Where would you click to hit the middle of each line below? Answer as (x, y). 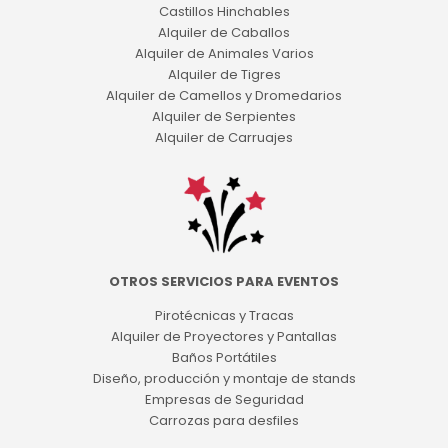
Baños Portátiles (224, 357)
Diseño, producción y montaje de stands (224, 378)
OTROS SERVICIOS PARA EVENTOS (224, 281)
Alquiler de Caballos (224, 33)
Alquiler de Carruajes (224, 138)
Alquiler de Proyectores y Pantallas (224, 336)
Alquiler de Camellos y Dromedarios (224, 96)
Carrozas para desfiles (224, 420)
